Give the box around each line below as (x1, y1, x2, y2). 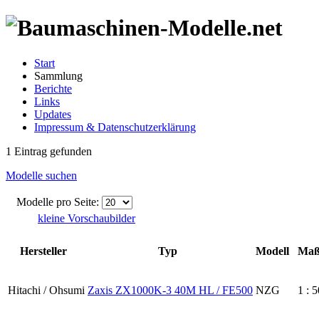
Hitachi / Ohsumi (8, 283, 85, 296)
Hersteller (20, 244, 70, 257)
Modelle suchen (6, 169, 77, 182)
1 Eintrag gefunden (6, 145, 92, 157)
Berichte (34, 82, 72, 95)
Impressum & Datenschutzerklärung (34, 120, 196, 133)
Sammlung (34, 69, 83, 82)
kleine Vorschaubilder (38, 211, 135, 224)
